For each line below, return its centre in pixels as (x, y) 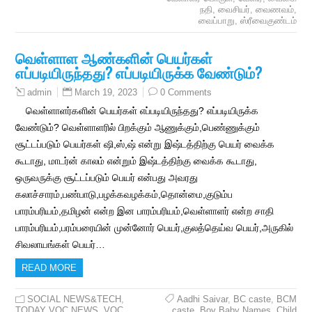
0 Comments (186, 93)
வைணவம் (274, 10)
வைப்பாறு (216, 21)
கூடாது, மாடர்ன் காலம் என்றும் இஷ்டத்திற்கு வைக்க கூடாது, (136, 161)
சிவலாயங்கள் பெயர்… (61, 245)
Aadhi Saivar (202, 299)
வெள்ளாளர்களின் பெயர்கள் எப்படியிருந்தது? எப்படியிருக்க (142, 111)
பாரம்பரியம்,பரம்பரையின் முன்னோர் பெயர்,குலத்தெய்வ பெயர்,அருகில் (155, 228)
